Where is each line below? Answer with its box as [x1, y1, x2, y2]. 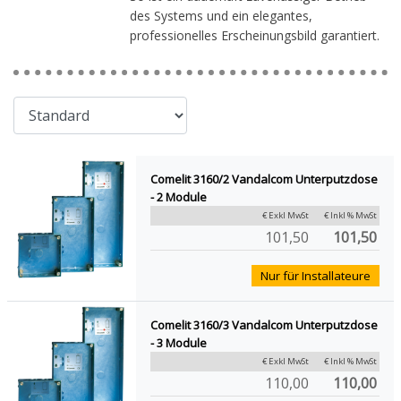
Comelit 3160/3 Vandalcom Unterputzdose [149, 316, 378, 333]
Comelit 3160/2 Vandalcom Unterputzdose [149, 170, 378, 187]
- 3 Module [149, 334, 207, 351]
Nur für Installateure [260, 267, 371, 284]
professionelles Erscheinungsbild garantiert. [130, 27, 380, 45]
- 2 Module [149, 188, 207, 205]
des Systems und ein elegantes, [130, 7, 312, 25]
